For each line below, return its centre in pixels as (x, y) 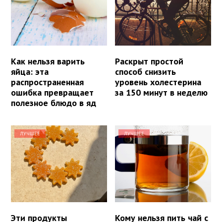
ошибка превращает (52, 93)
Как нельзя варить (48, 61)
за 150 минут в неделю (162, 93)
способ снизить (146, 72)
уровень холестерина (158, 82)
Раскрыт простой (149, 61)
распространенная (47, 82)
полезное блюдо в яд (54, 103)
